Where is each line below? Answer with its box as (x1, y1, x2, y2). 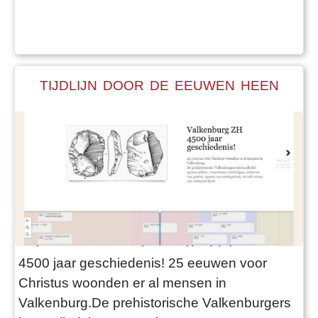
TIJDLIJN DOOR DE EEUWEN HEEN (39, 78, 279, 93)
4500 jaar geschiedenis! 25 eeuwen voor (18, 255, 267, 270)
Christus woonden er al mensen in (18, 275, 226, 290)
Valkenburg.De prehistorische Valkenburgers (18, 295, 291, 310)
